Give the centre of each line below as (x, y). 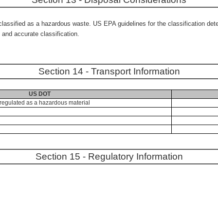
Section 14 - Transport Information (109, 71)
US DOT (39, 94)
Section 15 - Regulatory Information (109, 156)
